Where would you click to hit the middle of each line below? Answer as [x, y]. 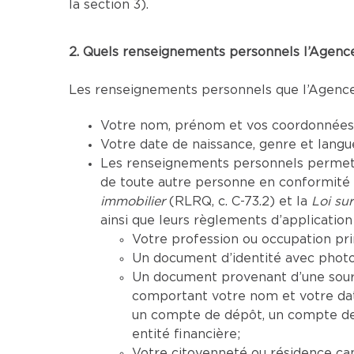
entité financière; [186, 334]
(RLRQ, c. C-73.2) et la [238, 201]
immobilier [133, 201]
